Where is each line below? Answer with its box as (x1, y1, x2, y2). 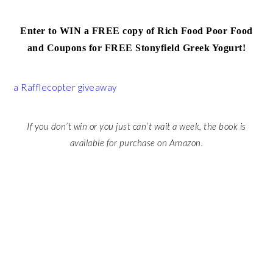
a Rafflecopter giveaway (13, 82, 117, 93)
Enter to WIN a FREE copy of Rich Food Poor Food (20, 26, 253, 36)
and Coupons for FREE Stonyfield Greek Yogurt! (27, 43, 246, 53)
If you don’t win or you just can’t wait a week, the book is (27, 121, 246, 132)
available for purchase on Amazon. (69, 137, 204, 148)
